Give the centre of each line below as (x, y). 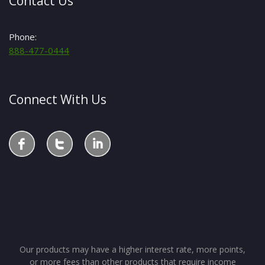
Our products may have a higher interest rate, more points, (132, 249)
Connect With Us (58, 99)
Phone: (23, 36)
